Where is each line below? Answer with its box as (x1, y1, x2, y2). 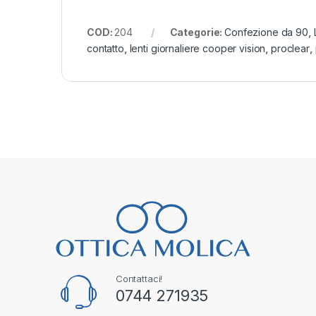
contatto (87, 42, 124, 55)
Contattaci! (115, 272, 163, 284)
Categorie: (169, 26, 225, 39)
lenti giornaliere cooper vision (129, 42, 266, 55)
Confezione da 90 (224, 26, 308, 39)
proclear (271, 42, 310, 55)
